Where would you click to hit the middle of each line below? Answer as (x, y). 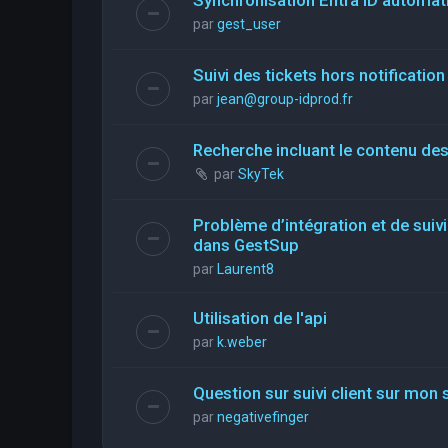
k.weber (242, 341)
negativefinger (263, 416)
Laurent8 (245, 268)
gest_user (249, 23)
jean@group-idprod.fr (285, 98)
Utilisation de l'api (260, 317)
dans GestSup (246, 244)
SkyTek (261, 173)
